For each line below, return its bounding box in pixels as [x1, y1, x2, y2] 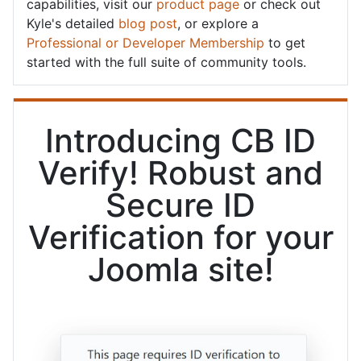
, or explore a [177, 15, 259, 31]
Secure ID [106, 185, 255, 225]
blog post [118, 15, 177, 31]
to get [264, 34, 305, 51]
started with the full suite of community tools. [27, 53, 306, 70]
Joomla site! [87, 249, 274, 289]
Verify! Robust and [38, 152, 323, 193]
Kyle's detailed [27, 15, 118, 31]
